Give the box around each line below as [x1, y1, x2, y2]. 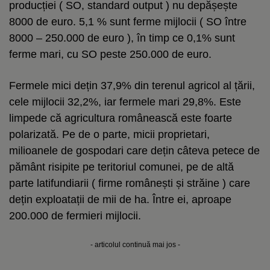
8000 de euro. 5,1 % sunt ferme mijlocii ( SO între [9, 15, 246, 28]
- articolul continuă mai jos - [90, 240, 180, 249]
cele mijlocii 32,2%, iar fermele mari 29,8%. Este [9, 95, 241, 108]
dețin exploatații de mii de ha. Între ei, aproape [9, 193, 231, 206]
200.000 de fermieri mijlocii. [9, 209, 141, 222]
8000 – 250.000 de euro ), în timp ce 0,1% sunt [9, 31, 235, 44]
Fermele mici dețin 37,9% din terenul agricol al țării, [9, 79, 255, 92]
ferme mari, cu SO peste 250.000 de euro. [9, 48, 212, 60]
